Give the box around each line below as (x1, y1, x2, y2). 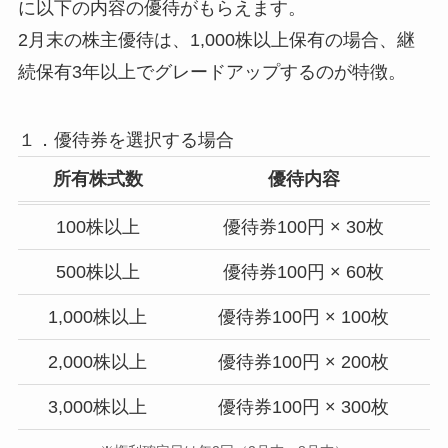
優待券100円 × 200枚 (218, 352, 390, 373)
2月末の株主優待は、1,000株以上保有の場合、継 (17, 30, 415, 51)
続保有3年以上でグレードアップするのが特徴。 (17, 62, 406, 83)
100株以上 (55, 217, 140, 238)
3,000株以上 (48, 397, 148, 418)
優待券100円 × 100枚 (218, 307, 390, 328)
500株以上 (55, 262, 140, 283)
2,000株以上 (48, 352, 148, 373)
